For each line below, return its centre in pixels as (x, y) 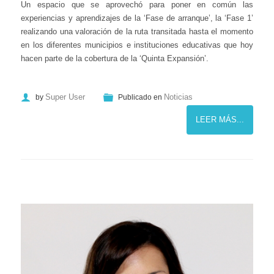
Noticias (178, 97)
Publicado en (140, 97)
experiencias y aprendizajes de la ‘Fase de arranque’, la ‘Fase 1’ (137, 18)
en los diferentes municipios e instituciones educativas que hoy (137, 45)
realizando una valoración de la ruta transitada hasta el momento (137, 31)
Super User (65, 97)
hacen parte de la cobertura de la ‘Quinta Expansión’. (115, 58)
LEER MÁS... (220, 119)
